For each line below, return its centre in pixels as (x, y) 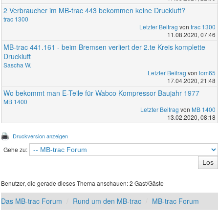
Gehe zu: (15, 149)
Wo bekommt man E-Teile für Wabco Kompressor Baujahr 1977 (102, 93)
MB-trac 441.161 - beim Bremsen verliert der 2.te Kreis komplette (105, 47)
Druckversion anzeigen (41, 136)
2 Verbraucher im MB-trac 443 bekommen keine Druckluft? (95, 10)
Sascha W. (18, 65)
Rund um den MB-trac (107, 201)
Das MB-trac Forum (32, 201)
